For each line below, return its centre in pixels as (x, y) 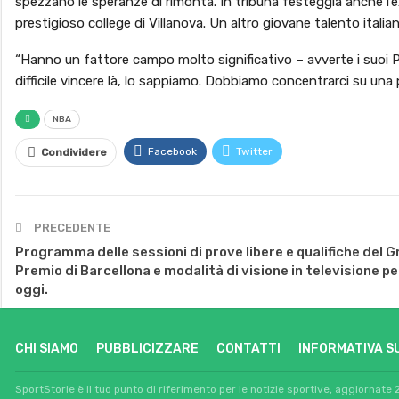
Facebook (172, 151)
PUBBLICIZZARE (147, 348)
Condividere (74, 152)
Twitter (254, 151)
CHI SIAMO (47, 348)
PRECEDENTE (71, 227)
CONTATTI (248, 348)
